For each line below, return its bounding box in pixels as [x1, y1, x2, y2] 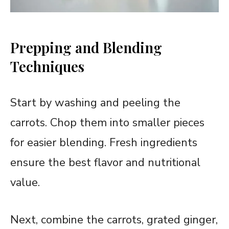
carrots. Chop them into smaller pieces [10, 114, 204, 130]
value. [10, 174, 40, 190]
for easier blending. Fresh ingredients [10, 134, 197, 150]
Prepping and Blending [10, 37, 162, 57]
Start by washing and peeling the [10, 95, 180, 110]
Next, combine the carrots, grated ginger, [10, 212, 218, 227]
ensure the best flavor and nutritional [10, 154, 200, 170]
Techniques [10, 56, 84, 76]
